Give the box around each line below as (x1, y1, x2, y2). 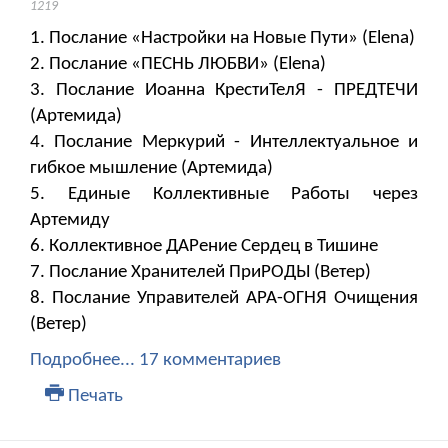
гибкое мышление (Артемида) (30, 159, 273, 179)
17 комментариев (139, 351, 281, 371)
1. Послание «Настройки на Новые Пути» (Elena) (30, 29, 415, 49)
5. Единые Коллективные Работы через (30, 185, 418, 205)
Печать (63, 387, 123, 407)
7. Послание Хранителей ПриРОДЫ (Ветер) (30, 263, 371, 283)
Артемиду (30, 211, 110, 231)
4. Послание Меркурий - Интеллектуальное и (30, 133, 418, 153)
